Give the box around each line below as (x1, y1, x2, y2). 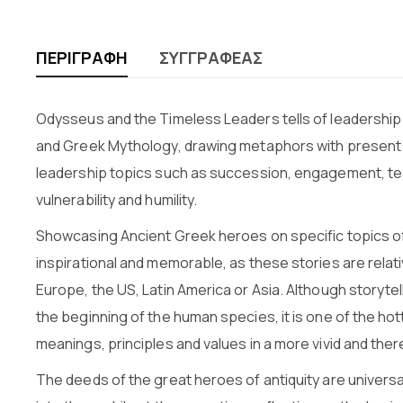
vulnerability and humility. (36, 190, 198, 210)
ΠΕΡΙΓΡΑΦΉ (36, 47, 128, 69)
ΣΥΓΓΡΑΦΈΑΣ (159, 47, 263, 69)
